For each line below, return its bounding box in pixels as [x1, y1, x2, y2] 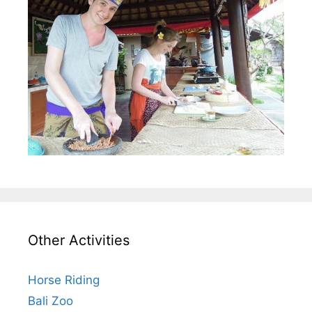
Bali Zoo [28, 294, 73, 309]
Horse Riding [28, 273, 100, 288]
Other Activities [28, 232, 130, 249]
